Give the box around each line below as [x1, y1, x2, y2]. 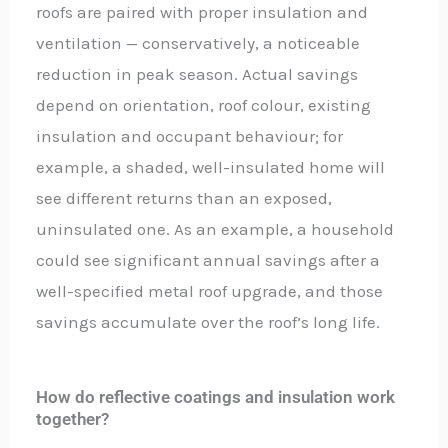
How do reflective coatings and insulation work [36, 386, 396, 407]
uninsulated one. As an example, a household [36, 219, 395, 240]
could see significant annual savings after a [36, 250, 381, 271]
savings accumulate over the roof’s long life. [36, 312, 381, 333]
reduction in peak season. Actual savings [36, 64, 359, 85]
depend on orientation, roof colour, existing [36, 95, 372, 116]
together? [36, 408, 110, 429]
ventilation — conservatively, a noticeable [36, 33, 361, 54]
